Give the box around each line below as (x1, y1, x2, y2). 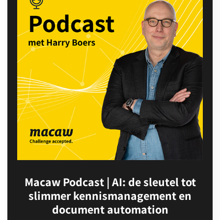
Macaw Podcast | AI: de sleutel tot (24, 174, 196, 190)
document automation (52, 201, 168, 217)
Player (7, 174, 29, 183)
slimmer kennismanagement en (28, 188, 192, 203)
